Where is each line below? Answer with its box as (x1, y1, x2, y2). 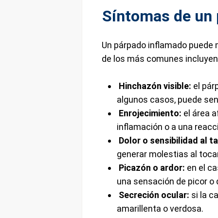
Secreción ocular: (119, 190, 190, 200)
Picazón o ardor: (119, 163, 185, 173)
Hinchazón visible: (119, 81, 192, 91)
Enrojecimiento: (119, 108, 182, 119)
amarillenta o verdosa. (117, 203, 204, 214)
